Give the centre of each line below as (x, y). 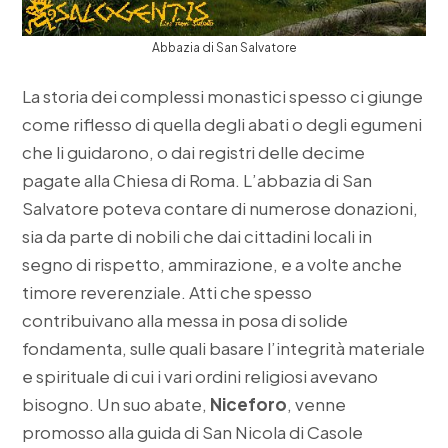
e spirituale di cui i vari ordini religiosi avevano (200, 376)
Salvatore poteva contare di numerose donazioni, (220, 208)
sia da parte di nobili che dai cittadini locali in (197, 236)
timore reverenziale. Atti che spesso (167, 292)
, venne (317, 404)
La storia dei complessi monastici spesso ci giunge (223, 96)
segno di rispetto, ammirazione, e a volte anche (212, 264)
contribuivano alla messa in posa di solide (185, 320)
